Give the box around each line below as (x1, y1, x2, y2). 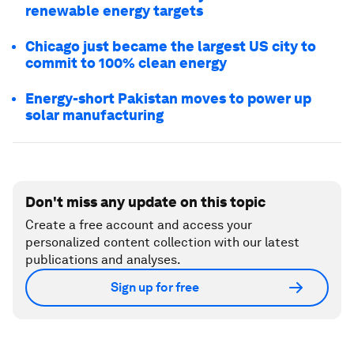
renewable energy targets (25, 2, 203, 19)
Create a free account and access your (25, 217, 252, 232)
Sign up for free (111, 280, 199, 296)
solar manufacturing (25, 106, 164, 123)
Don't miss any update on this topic (25, 193, 265, 210)
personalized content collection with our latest (25, 234, 299, 250)
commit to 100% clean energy (25, 54, 227, 71)
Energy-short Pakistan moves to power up (25, 89, 311, 107)
